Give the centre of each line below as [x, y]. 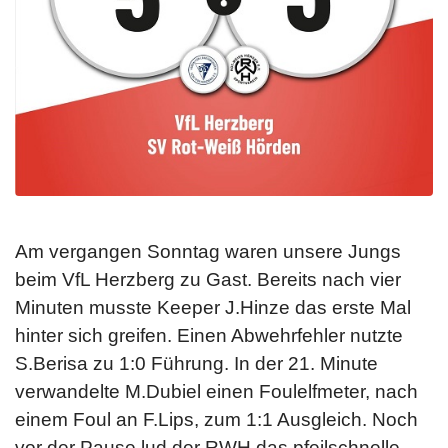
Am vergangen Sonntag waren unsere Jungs [208, 251]
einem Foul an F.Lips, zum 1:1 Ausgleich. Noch [216, 419]
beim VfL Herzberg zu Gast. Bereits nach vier [208, 279]
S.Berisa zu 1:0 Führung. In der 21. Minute [196, 363]
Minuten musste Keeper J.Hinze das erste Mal [213, 307]
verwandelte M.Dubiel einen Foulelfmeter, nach [216, 391]
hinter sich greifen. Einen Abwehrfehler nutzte [209, 335]
